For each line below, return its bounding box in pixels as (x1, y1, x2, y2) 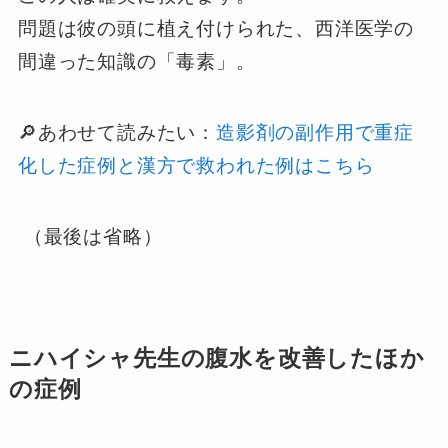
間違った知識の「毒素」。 (17, 51, 256, 73)
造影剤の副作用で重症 (215, 122, 415, 144)
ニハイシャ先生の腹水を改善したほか (8, 345, 425, 371)
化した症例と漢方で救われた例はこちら (17, 155, 375, 177)
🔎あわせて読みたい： (17, 122, 216, 144)
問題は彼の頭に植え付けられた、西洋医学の (17, 18, 415, 40)
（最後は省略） (17, 225, 163, 247)
